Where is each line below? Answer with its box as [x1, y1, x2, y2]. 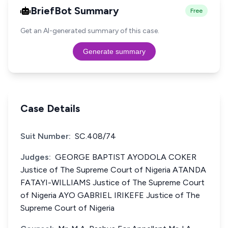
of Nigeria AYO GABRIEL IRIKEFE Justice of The [20, 190, 200, 200]
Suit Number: [20, 131, 71, 141]
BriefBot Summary [31, 5, 119, 17]
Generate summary [82, 47, 146, 55]
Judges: [20, 152, 51, 162]
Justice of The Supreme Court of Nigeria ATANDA [20, 165, 206, 175]
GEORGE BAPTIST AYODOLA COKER [55, 152, 196, 162]
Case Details [20, 102, 80, 115]
